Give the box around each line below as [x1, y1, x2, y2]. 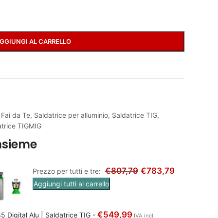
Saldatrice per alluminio [34, 110, 108, 119]
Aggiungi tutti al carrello [33, 179, 109, 188]
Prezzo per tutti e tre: [32, 166, 103, 175]
